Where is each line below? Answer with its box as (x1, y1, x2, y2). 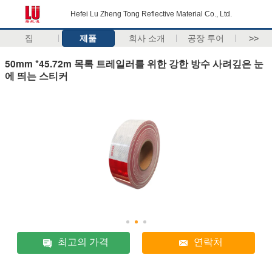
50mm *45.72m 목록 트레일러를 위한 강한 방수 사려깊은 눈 (5, 56, 263, 70)
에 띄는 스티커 (5, 68, 68, 83)
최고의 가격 (58, 237, 109, 248)
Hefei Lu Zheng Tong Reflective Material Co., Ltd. (70, 10, 232, 18)
